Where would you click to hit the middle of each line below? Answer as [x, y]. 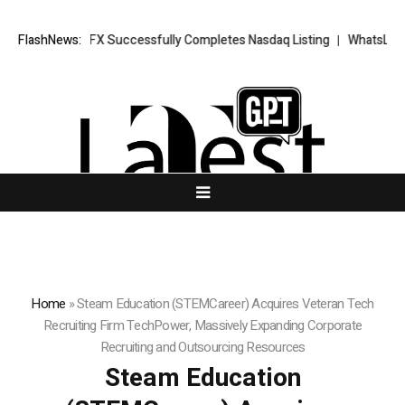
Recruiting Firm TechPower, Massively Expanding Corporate [202, 326]
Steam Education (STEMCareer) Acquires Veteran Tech [226, 304]
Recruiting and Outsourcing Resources [202, 348]
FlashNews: [50, 41]
